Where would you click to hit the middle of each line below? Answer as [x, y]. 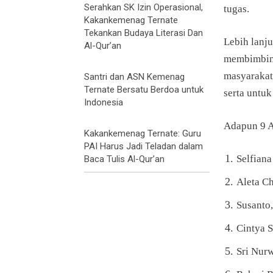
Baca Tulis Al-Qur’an [124, 159]
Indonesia [104, 103]
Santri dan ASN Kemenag [134, 77]
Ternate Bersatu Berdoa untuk [144, 90]
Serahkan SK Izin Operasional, [144, 8]
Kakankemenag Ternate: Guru [143, 134]
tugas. [236, 9]
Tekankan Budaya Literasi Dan [144, 33]
